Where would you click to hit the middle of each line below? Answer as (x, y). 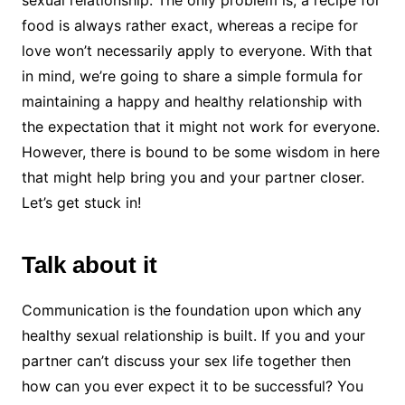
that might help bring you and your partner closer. (193, 178)
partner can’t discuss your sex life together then (186, 361)
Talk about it (92, 265)
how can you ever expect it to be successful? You (192, 386)
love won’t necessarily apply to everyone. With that (197, 51)
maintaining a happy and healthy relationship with (191, 102)
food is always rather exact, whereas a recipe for (189, 26)
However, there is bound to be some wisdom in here (200, 152)
